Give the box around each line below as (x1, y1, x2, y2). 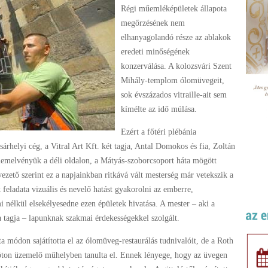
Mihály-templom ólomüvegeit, (121, 76, 224, 85)
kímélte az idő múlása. (121, 105, 197, 114)
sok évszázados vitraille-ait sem (121, 90, 227, 99)
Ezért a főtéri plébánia (121, 127, 196, 136)
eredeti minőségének (121, 47, 190, 56)
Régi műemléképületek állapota (121, 4, 227, 13)
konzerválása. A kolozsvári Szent (121, 62, 232, 71)
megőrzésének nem (121, 19, 185, 28)
